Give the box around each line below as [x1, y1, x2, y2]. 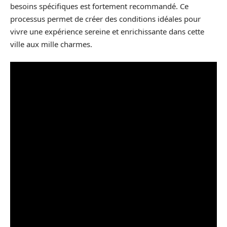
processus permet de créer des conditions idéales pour [10, 13, 201, 24]
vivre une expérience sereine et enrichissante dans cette [10, 26, 204, 36]
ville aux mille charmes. [10, 39, 92, 49]
